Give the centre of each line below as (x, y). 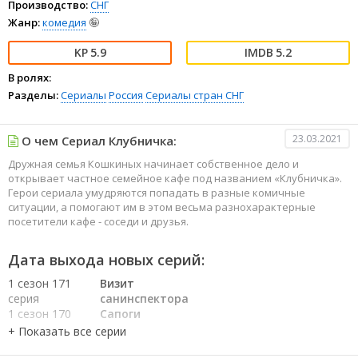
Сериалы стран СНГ (195, 95)
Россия (126, 95)
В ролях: (30, 78)
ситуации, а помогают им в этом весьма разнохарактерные (162, 207)
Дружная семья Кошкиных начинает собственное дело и (153, 164)
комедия (64, 22)
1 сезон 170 (40, 314)
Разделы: (33, 95)
